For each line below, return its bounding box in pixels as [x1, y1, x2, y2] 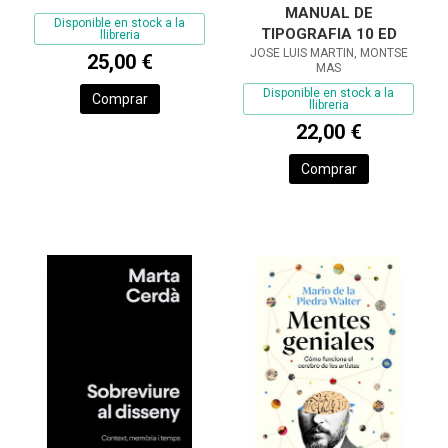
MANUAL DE [284, 4, 373, 23]
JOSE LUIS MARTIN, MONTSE [249, 46, 408, 61]
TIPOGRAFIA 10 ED [260, 25, 397, 44]
